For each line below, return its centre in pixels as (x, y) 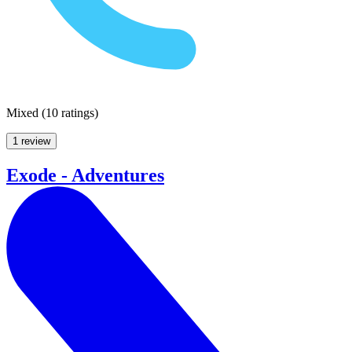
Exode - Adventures (85, 175)
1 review (31, 141)
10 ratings (70, 112)
